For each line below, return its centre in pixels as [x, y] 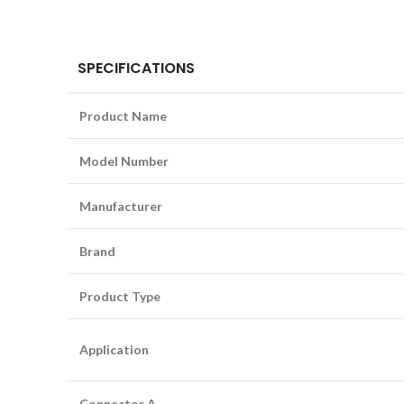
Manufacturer [121, 206]
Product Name [123, 116]
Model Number [124, 161]
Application [114, 349]
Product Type [120, 296]
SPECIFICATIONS [136, 68]
